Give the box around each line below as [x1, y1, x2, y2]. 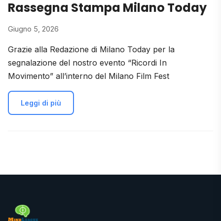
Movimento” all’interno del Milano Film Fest [8, 71, 169, 81]
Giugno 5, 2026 [8, 25, 59, 33]
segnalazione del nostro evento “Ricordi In [8, 58, 167, 68]
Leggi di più [21, 99, 61, 107]
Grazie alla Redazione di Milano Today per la [8, 44, 175, 54]
